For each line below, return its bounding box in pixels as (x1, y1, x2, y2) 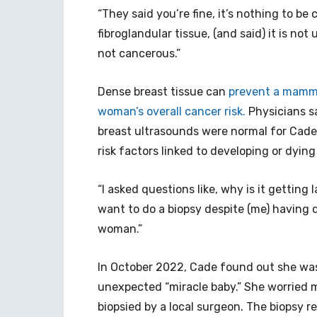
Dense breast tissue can (98, 85, 229, 98)
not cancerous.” (98, 47, 180, 60)
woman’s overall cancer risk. (98, 105, 246, 118)
